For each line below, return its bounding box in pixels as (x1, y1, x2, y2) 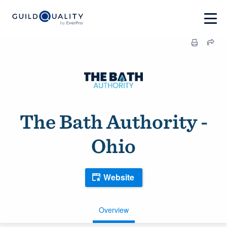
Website (103, 171, 134, 183)
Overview (98, 204, 129, 215)
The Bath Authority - (19, 109, 208, 134)
